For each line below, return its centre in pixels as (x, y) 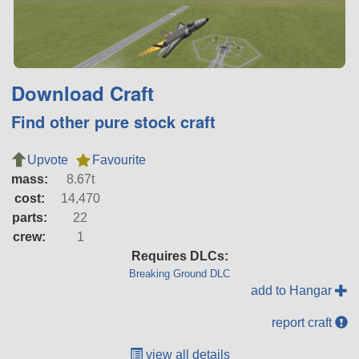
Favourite (119, 160)
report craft (304, 323)
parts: (29, 218)
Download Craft (82, 93)
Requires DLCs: (179, 256)
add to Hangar (293, 291)
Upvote (47, 160)
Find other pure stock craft (113, 122)
